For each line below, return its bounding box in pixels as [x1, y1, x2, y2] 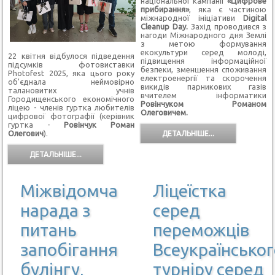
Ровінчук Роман [64, 120, 134, 130]
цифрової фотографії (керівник [8, 112, 134, 121]
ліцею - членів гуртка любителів [8, 103, 134, 112]
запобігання [20, 239, 118, 259]
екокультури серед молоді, [140, 47, 267, 56]
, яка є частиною [188, 4, 267, 14]
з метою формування [140, 39, 267, 48]
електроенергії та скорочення [140, 73, 267, 82]
